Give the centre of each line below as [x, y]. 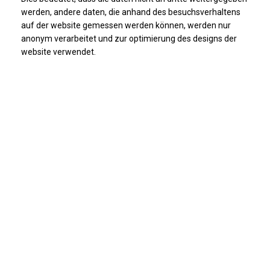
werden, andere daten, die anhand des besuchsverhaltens [131, 12]
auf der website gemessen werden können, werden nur [126, 25]
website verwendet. [58, 52]
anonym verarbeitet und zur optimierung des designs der [129, 38]
